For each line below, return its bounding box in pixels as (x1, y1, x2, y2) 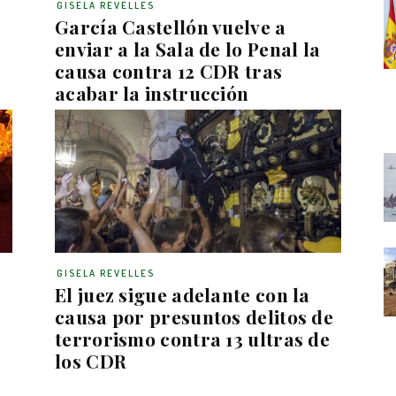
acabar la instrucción (55, 80, 249, 105)
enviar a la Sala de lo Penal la (55, 35, 321, 61)
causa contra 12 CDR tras (55, 57, 283, 83)
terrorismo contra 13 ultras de (55, 325, 331, 351)
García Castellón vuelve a (55, 13, 286, 39)
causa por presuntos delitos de (55, 303, 333, 329)
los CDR (55, 347, 127, 373)
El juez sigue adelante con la (55, 281, 310, 307)
